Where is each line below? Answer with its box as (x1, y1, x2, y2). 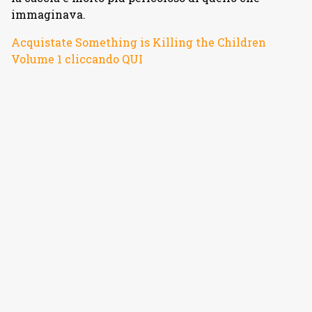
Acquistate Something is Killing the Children (11, 35, 266, 49)
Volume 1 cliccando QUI (11, 52, 143, 66)
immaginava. (11, 7, 86, 22)
